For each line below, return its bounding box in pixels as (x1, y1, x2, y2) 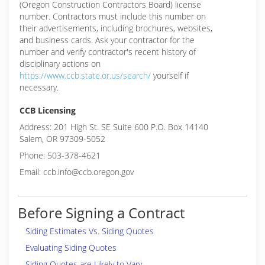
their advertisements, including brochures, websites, (20, 22, 212, 34)
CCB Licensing (20, 105, 76, 116)
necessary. (20, 82, 59, 93)
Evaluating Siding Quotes (25, 242, 117, 253)
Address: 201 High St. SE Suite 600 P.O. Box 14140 (20, 121, 208, 132)
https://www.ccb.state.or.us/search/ (20, 70, 151, 81)
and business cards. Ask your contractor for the (20, 34, 195, 46)
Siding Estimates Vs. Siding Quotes (25, 225, 154, 237)
